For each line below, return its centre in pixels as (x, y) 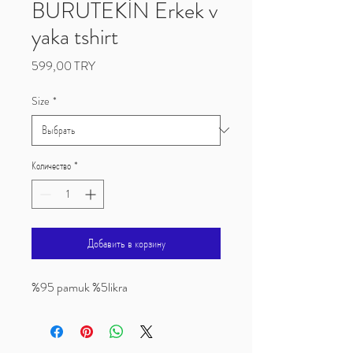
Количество (51, 165)
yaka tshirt (75, 37)
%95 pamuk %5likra (80, 287)
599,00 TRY (63, 65)
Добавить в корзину (126, 243)
